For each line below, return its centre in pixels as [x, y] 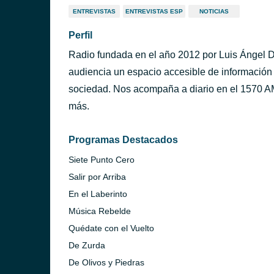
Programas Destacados [123, 140]
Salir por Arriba [97, 177]
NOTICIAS [214, 11]
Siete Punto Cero [102, 160]
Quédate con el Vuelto [111, 228]
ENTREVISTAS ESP [154, 11]
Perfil [80, 35]
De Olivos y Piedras [106, 262]
